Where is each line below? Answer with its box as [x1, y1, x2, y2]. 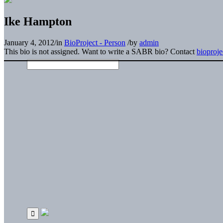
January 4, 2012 [4, 38, 54, 47]
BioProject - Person [64, 38, 125, 47]
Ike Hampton [4, 14, 72, 28]
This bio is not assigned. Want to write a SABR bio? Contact [4, 47, 197, 56]
